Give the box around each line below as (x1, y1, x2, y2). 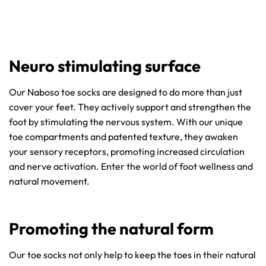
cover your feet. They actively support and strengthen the (9, 100, 251, 113)
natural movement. (9, 175, 90, 187)
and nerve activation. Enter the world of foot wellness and (9, 160, 253, 172)
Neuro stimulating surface (9, 55, 201, 76)
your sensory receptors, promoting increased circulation (9, 145, 245, 157)
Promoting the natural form (9, 218, 214, 239)
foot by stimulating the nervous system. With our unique (9, 115, 243, 128)
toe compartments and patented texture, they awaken (9, 130, 238, 142)
